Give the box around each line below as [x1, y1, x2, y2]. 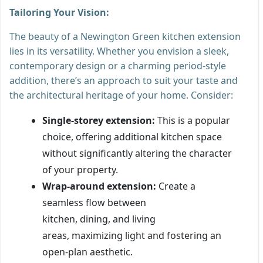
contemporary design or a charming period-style [9, 59, 226, 72]
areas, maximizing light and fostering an [42, 228, 221, 242]
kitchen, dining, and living [42, 212, 156, 225]
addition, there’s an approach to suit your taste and [9, 73, 238, 87]
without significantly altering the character [42, 146, 232, 160]
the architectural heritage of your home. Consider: [9, 88, 233, 102]
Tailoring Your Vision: [9, 5, 109, 19]
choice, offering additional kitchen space [42, 130, 222, 143]
